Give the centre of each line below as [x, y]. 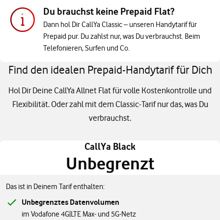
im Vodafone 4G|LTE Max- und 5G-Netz [79, 214]
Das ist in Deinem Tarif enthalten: [55, 187]
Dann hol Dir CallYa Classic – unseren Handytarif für [120, 25]
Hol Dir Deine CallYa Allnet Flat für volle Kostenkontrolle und [110, 90]
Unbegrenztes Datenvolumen [70, 202]
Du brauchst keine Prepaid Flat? [109, 12]
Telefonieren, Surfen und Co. [86, 48]
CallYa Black [110, 147]
